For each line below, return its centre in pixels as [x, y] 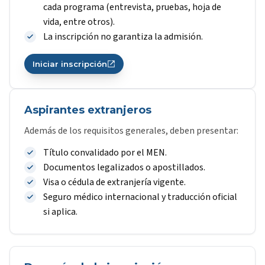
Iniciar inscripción [70, 64]
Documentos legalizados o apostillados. [124, 167]
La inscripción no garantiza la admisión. [123, 37]
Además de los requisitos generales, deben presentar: [131, 131]
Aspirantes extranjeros [88, 110]
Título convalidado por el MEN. [105, 153]
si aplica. [60, 212]
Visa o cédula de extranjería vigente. [114, 182]
